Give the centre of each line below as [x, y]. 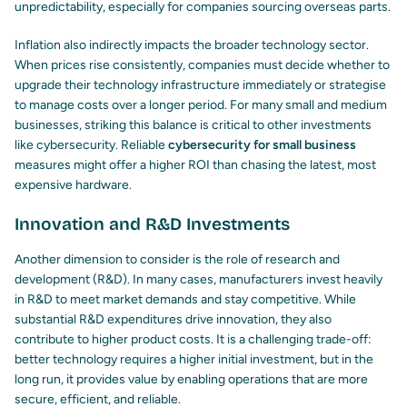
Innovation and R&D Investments [152, 224]
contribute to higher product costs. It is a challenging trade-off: [193, 340]
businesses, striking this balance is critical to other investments [193, 125]
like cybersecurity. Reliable [91, 145]
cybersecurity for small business [262, 145]
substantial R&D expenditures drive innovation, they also [173, 320]
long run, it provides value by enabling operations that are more [191, 380]
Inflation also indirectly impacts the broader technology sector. [192, 45]
